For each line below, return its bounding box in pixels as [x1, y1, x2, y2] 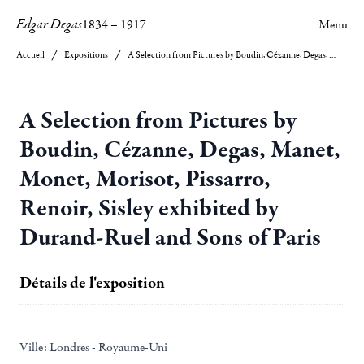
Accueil [16, 49, 45, 61]
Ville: [19, 339, 47, 355]
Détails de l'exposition [19, 272, 165, 293]
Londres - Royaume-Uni [47, 339, 167, 355]
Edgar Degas [16, 15, 82, 34]
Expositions [64, 49, 108, 61]
